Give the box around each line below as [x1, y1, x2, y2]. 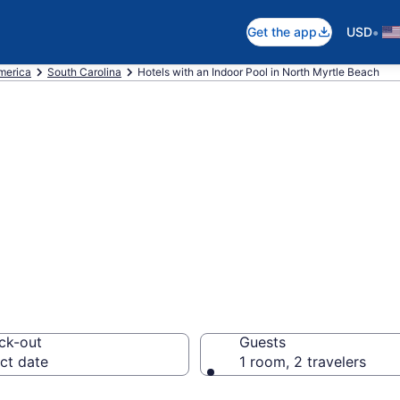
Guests [239, 333, 286, 351]
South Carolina [47, 65, 121, 79]
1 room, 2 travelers [239, 353, 366, 371]
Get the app [247, 24, 317, 39]
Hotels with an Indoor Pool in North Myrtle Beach [137, 65, 379, 79]
